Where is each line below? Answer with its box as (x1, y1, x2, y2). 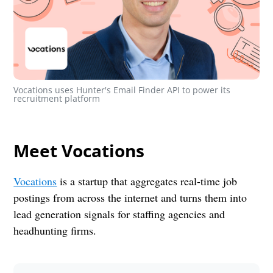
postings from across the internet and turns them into (13, 190, 247, 205)
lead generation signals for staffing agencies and (13, 207, 225, 222)
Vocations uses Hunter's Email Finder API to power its (13, 83, 231, 96)
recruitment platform (13, 92, 101, 104)
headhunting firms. (13, 223, 97, 238)
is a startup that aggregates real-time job (57, 174, 238, 189)
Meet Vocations (13, 138, 145, 162)
